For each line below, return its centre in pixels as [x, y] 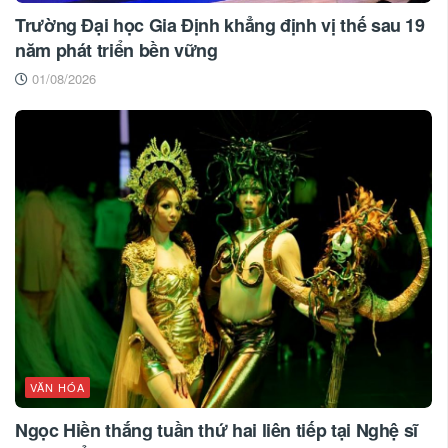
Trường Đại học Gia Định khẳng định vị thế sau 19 [220, 25]
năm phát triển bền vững [116, 50]
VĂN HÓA [57, 387]
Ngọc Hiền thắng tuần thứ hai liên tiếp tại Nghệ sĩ [217, 430]
